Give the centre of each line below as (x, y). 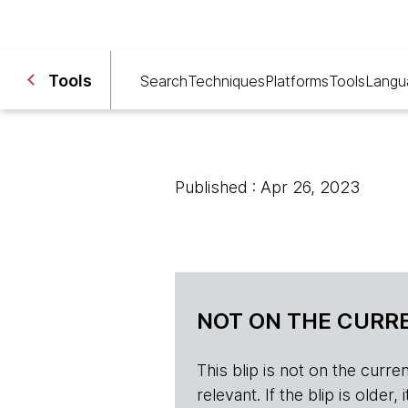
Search (164, 81)
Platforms (297, 81)
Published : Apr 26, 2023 (267, 187)
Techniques (226, 81)
